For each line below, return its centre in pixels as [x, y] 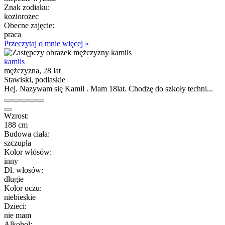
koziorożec [21, 16]
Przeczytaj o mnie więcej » [46, 43]
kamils [14, 61]
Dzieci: [15, 206]
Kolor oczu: [23, 188]
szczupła [18, 143]
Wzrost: [16, 116]
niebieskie [20, 197]
